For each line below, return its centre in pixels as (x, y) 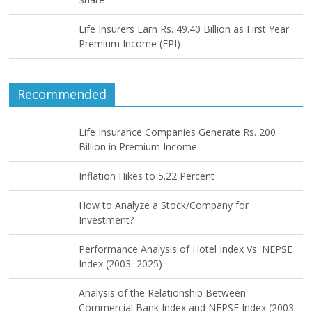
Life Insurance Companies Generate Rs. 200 (178, 132)
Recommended (62, 94)
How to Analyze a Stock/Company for (164, 205)
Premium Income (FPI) (130, 44)
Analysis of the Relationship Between (163, 293)
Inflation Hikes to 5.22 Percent (147, 176)
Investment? (107, 220)
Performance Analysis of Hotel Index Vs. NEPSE (186, 249)
